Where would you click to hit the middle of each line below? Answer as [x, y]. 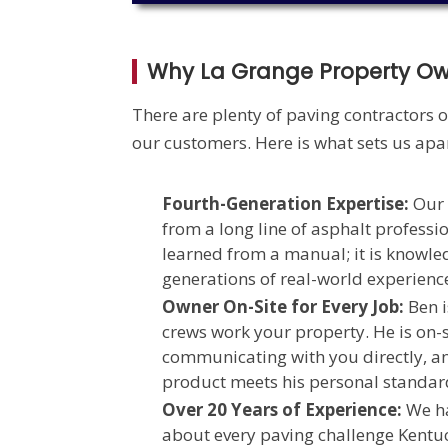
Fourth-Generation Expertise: [285, 204]
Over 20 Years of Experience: [282, 410]
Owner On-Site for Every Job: [283, 307]
